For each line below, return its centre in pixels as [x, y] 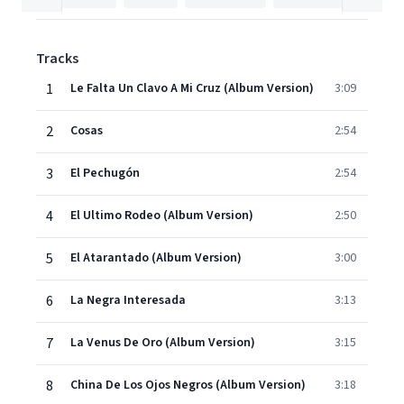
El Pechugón [105, 173]
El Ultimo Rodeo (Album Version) [162, 216]
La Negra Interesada [128, 300]
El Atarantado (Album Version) [156, 258]
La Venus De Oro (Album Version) [163, 343]
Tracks [57, 59]
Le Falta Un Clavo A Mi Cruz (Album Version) [192, 88]
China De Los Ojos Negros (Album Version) [188, 385]
